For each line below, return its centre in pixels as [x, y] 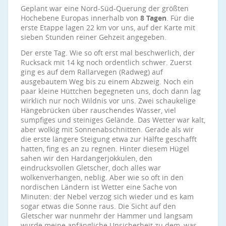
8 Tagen [153, 18]
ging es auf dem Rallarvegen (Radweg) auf [92, 72]
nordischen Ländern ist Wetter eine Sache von [99, 187]
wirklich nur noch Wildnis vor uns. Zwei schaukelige [108, 101]
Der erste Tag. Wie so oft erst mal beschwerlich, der [108, 53]
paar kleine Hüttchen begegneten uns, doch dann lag [111, 91]
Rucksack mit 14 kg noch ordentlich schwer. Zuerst [106, 62]
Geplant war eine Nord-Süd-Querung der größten [105, 8]
